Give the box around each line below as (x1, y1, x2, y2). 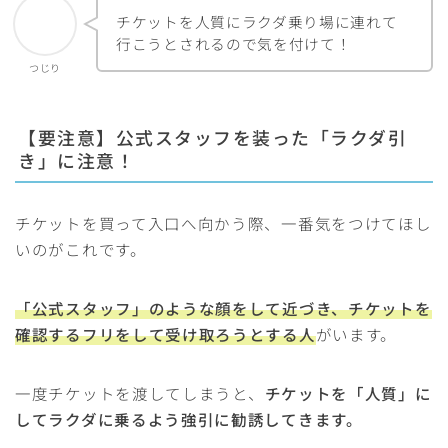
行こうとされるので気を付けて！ (116, 32, 352, 54)
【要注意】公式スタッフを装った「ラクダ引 (18, 124, 407, 151)
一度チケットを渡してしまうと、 (15, 382, 265, 405)
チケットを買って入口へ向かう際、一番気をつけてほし (15, 212, 432, 235)
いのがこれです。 (15, 238, 147, 261)
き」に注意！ (18, 147, 135, 174)
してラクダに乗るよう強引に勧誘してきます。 (15, 408, 363, 431)
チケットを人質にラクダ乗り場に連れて (116, 10, 398, 32)
